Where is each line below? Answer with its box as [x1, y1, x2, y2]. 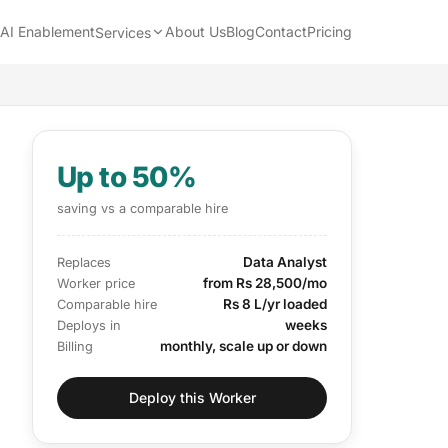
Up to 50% [57, 159, 196, 194]
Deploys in [57, 317, 121, 333]
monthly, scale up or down [160, 337, 327, 354]
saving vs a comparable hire [57, 200, 228, 216]
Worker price [57, 275, 135, 291]
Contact [255, 23, 307, 40]
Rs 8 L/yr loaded [223, 295, 327, 312]
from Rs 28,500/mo [203, 274, 327, 291]
